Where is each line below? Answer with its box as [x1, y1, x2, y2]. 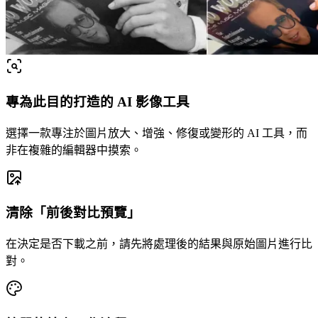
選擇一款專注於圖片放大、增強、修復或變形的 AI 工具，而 [6, 126, 307, 139]
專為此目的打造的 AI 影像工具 [6, 94, 190, 109]
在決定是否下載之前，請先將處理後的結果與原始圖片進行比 [6, 238, 312, 251]
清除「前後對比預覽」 [6, 205, 141, 221]
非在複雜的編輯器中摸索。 [6, 143, 142, 156]
